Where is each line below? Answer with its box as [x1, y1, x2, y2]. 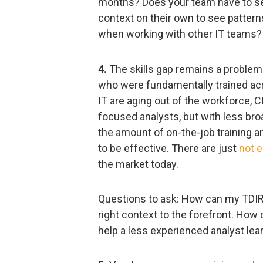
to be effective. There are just [98, 141, 239, 154]
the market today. [98, 157, 178, 170]
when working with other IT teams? [98, 28, 262, 41]
